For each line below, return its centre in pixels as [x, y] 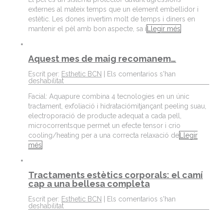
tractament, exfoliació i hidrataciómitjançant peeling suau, [117, 106]
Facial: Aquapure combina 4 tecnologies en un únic [109, 97]
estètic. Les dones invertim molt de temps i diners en [112, 19]
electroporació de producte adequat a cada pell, [105, 116]
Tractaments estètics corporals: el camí [116, 175]
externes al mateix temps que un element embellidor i [113, 9]
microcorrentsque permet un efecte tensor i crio [104, 126]
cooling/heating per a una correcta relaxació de [104, 136]
